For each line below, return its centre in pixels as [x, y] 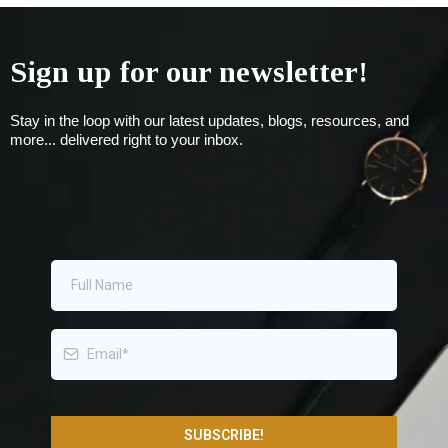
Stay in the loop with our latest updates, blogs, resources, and [209, 120]
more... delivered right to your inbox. [126, 139]
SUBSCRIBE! [224, 434]
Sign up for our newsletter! [189, 71]
